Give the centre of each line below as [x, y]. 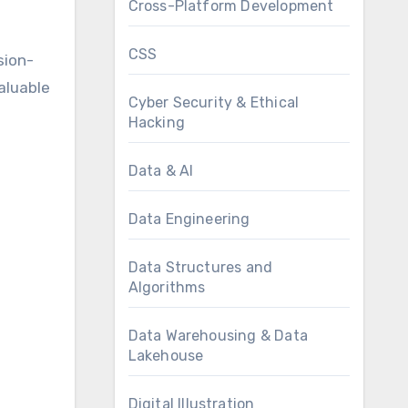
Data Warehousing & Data [218, 336]
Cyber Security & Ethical [214, 102]
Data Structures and [200, 267]
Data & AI [161, 171]
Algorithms [167, 287]
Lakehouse [166, 356]
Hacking [156, 122]
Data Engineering [189, 219]
